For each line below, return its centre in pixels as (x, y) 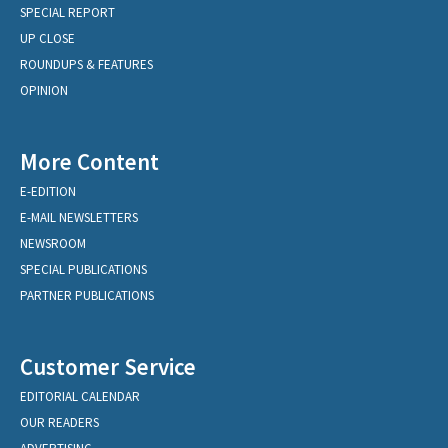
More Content (89, 162)
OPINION (44, 91)
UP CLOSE (47, 39)
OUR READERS (59, 423)
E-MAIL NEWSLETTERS (79, 218)
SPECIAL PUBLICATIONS (83, 270)
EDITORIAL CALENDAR (80, 397)
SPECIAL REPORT (67, 13)
